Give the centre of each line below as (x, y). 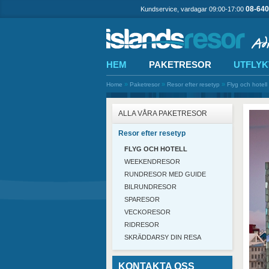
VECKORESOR (147, 212)
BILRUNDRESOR (150, 187)
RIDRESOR (142, 225)
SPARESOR (142, 199)
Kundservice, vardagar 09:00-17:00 (193, 9)
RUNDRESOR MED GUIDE (165, 174)
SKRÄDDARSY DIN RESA (163, 237)
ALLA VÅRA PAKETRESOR (163, 113)
